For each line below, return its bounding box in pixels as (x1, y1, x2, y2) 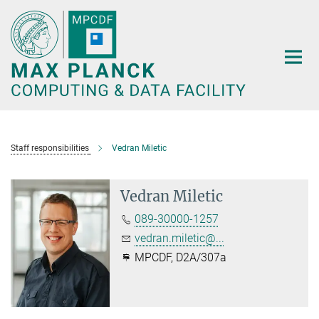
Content (4, 26, 43, 39)
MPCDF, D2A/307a (132, 251, 227, 264)
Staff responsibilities (11, 143, 89, 153)
